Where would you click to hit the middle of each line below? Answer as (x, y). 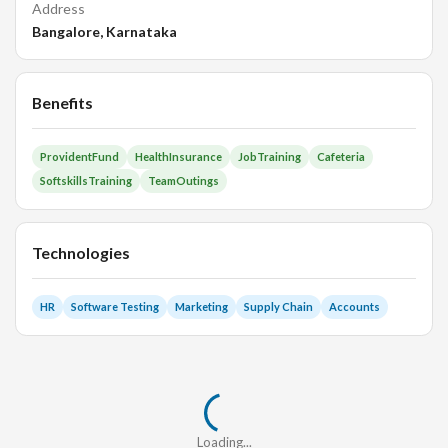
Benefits (62, 102)
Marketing (201, 306)
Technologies (81, 252)
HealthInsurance (178, 156)
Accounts (354, 306)
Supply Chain (278, 306)
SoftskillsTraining (86, 180)
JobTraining (269, 156)
